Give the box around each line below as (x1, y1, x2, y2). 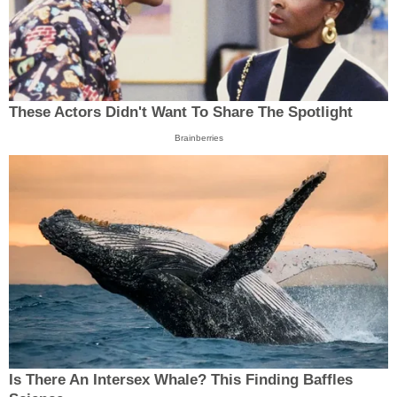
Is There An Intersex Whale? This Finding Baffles (9, 371, 353, 389)
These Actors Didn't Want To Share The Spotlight (9, 103, 353, 121)
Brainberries (174, 132, 223, 143)
